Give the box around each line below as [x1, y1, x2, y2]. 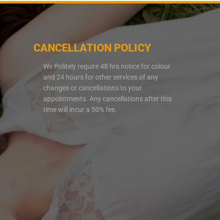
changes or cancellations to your [43, 84, 142, 92]
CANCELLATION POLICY [33, 42, 152, 55]
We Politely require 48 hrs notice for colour [43, 62, 171, 71]
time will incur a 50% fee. [43, 106, 117, 114]
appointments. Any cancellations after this [43, 95, 172, 103]
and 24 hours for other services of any [43, 73, 159, 82]
